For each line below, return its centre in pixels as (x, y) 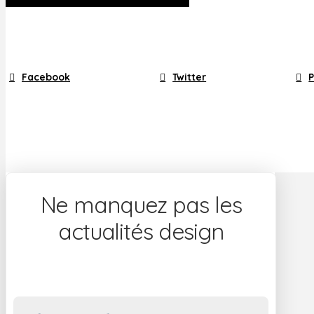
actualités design (141, 231)
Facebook (46, 77)
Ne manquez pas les (141, 204)
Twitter (190, 77)
